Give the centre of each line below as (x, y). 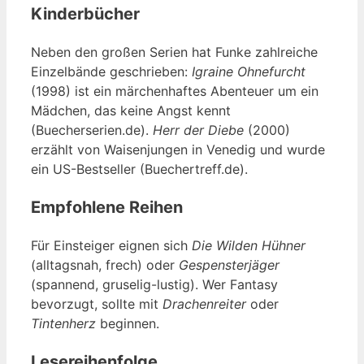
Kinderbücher (85, 13)
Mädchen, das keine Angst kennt (131, 110)
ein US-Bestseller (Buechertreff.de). (139, 169)
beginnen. (128, 323)
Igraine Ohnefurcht (249, 71)
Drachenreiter (204, 303)
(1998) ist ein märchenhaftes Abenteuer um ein (175, 91)
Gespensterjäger (229, 264)
